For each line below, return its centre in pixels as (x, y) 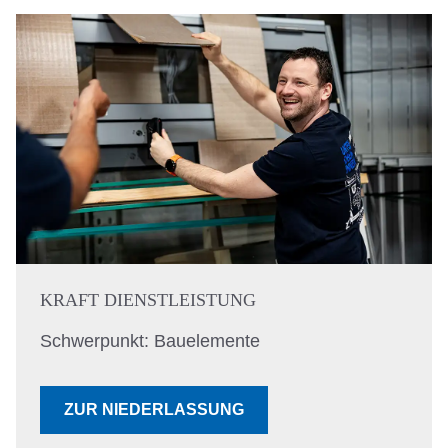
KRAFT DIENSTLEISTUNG (148, 300)
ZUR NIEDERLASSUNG (154, 410)
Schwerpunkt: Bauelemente (150, 341)
